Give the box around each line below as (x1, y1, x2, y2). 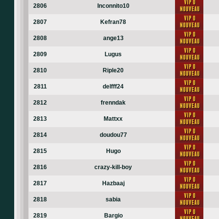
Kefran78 (100, 19, 126, 25)
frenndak (101, 99, 126, 106)
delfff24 (103, 83, 124, 90)
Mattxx (104, 115, 123, 122)
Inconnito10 (97, 2, 130, 9)
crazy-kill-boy (94, 164, 132, 171)
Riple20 (103, 67, 124, 74)
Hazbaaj (102, 180, 125, 187)
